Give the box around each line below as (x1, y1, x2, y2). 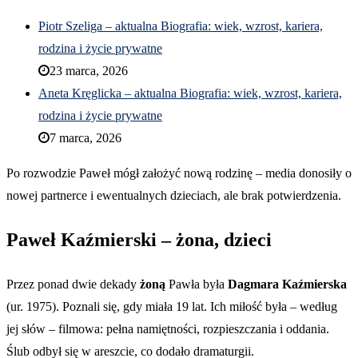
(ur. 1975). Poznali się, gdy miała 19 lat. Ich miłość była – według (6, 299, 337, 313)
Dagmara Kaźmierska (228, 276, 347, 291)
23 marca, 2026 (50, 63, 128, 78)
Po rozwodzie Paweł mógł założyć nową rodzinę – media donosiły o (6, 165, 352, 180)
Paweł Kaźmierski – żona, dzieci (6, 229, 272, 250)
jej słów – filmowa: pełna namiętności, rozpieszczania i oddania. (6, 321, 329, 336)
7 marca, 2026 (50, 130, 121, 145)
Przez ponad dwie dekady (6, 276, 140, 291)
